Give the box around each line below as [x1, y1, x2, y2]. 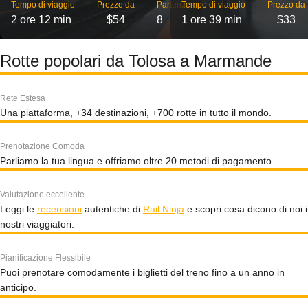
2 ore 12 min [11, 14, 71, 25]
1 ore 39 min [181, 14, 242, 25]
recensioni [37, 203, 82, 214]
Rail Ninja [143, 203, 184, 214]
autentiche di [82, 203, 143, 214]
